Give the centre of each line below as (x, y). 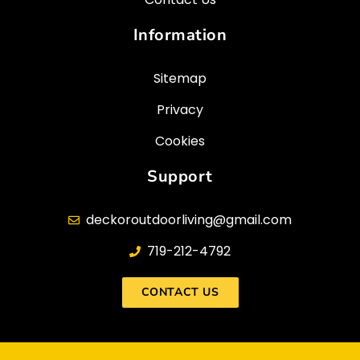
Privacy (180, 109)
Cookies (180, 141)
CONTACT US (180, 292)
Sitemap (180, 78)
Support (180, 176)
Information (180, 35)
